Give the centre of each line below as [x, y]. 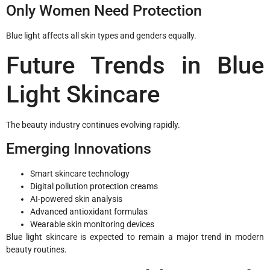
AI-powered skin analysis [76, 199]
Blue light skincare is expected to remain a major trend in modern [135, 237]
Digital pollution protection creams [94, 187]
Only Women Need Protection [104, 11]
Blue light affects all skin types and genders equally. [101, 36]
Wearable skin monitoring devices [92, 224]
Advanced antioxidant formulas [89, 212]
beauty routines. [36, 250]
